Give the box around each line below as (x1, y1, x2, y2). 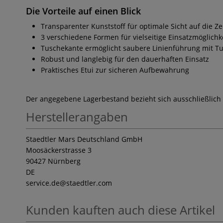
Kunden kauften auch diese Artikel (26, 202, 215, 218)
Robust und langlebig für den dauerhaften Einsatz (41, 54, 209, 64)
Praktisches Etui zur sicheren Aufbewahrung (41, 65, 189, 75)
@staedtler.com (60, 178, 112, 188)
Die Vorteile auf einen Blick (26, 5, 141, 17)
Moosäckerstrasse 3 (26, 145, 92, 155)
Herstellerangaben (26, 109, 128, 125)
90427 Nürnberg (26, 156, 81, 166)
